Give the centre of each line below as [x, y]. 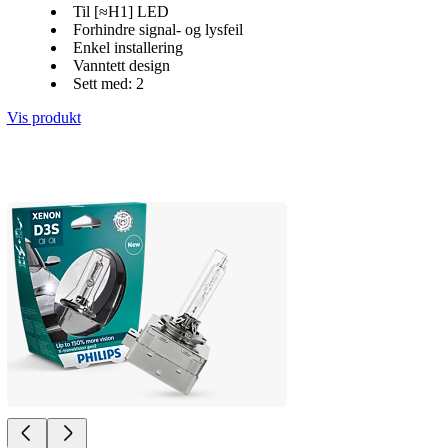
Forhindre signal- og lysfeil [157, 30]
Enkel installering [127, 48]
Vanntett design [121, 66]
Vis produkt [43, 118]
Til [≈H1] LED [120, 12]
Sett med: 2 [108, 84]
